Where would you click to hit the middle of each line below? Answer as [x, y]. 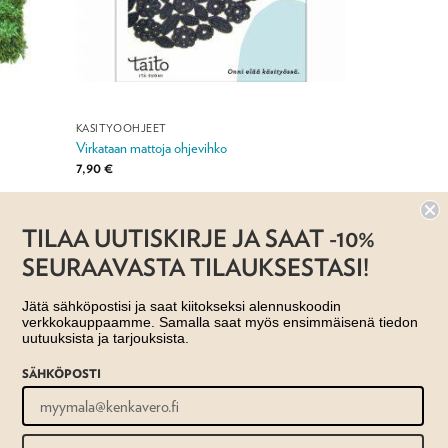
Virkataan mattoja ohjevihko [151, 148]
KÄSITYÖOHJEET [121, 128]
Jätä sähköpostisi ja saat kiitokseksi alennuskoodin [181, 306]
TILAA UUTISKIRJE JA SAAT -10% [198, 238]
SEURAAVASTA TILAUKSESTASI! [195, 267]
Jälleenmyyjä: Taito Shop [138, 208]
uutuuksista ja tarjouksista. [105, 338]
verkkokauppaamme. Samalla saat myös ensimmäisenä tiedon [220, 322]
